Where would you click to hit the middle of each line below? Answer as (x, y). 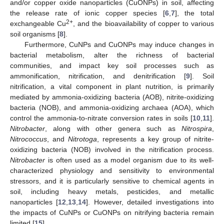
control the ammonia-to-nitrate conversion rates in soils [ (101, 118)
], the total (194, 13)
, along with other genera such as (113, 128)
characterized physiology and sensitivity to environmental (112, 170)
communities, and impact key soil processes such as (112, 65)
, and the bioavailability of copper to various (143, 23)
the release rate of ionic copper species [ (87, 13)
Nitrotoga (83, 139)
